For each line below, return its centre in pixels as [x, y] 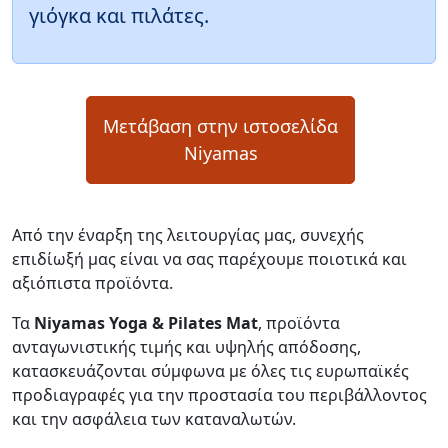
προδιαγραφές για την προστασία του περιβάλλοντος [219, 394]
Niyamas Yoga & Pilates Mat [146, 322]
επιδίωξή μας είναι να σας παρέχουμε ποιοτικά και [209, 258]
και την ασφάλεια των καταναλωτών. [154, 418]
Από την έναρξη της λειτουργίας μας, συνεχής [188, 234]
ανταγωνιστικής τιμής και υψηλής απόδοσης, [186, 346]
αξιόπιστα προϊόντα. [94, 282]
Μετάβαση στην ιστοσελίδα [220, 125]
